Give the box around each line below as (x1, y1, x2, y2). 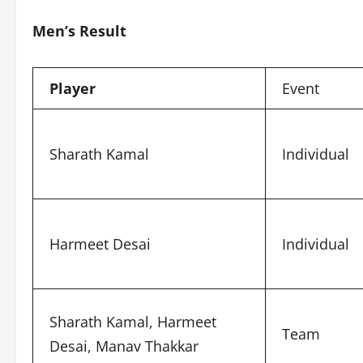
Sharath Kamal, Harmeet (49, 312, 216, 331)
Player (49, 79, 96, 98)
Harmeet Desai (49, 234, 151, 254)
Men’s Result (32, 21, 126, 41)
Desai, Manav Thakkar (49, 336, 199, 356)
